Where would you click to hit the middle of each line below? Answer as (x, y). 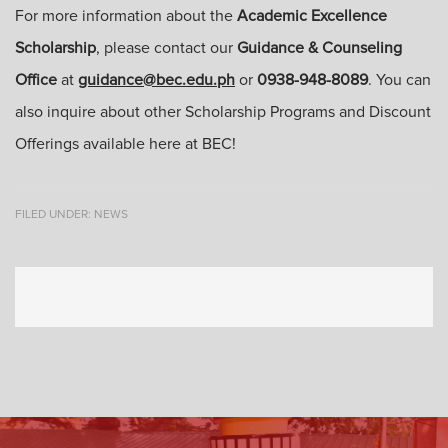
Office (36, 80)
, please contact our (166, 48)
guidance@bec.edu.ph (156, 80)
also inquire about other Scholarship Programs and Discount (223, 112)
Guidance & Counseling (319, 48)
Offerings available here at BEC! (127, 144)
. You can (399, 80)
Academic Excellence (312, 16)
